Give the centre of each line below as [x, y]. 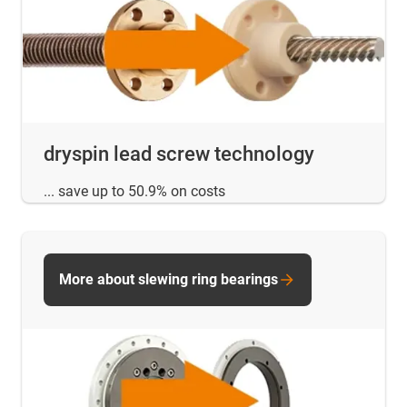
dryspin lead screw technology [179, 154]
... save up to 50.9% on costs [134, 191]
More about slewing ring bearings [169, 279]
